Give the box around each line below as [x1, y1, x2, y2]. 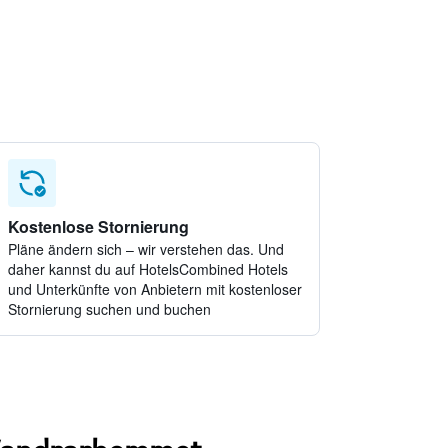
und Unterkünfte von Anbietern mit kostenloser [8, 279, 303, 299]
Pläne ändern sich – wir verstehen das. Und [8, 239, 285, 259]
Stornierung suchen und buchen [8, 299, 212, 319]
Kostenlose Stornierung [8, 215, 190, 238]
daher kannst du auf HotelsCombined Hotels [8, 259, 289, 279]
